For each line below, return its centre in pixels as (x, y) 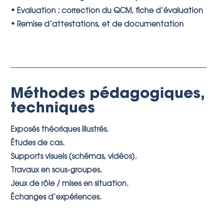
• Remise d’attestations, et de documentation (97, 25)
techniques (53, 109)
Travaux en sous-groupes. (56, 171)
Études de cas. (38, 144)
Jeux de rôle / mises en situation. (70, 184)
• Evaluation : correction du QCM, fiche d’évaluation (107, 11)
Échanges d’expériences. (56, 198)
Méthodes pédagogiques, (108, 94)
